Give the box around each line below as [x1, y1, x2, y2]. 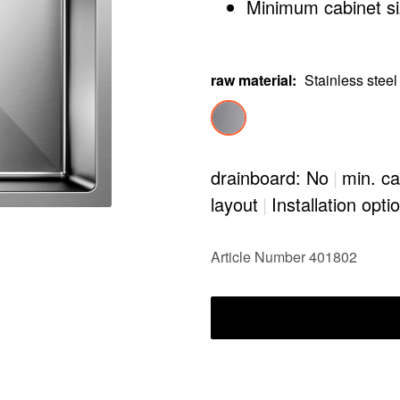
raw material [211, 70, 292, 90]
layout [211, 191, 258, 217]
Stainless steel [304, 70, 397, 90]
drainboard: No [211, 164, 329, 190]
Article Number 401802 [211, 246, 357, 267]
